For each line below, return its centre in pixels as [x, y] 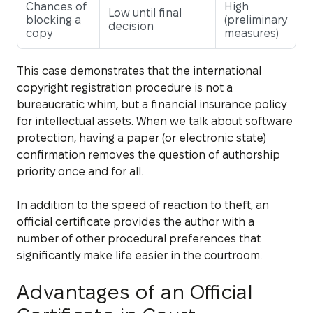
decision [131, 26]
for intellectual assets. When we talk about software [155, 121]
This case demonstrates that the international [139, 71]
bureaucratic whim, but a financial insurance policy [152, 104]
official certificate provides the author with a [136, 221]
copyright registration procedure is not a [125, 87]
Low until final [145, 13]
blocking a [53, 20]
